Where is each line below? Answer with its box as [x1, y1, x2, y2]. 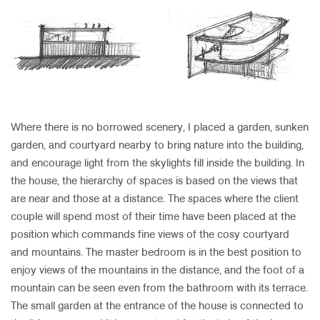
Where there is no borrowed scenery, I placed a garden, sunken [11, 123, 309, 133]
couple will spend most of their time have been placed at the [11, 212, 296, 222]
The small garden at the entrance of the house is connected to [11, 301, 304, 311]
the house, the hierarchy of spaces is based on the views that [11, 176, 298, 186]
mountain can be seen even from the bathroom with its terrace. [11, 284, 308, 294]
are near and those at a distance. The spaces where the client [11, 194, 299, 204]
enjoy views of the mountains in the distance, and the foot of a [11, 266, 304, 276]
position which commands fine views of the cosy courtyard [11, 230, 289, 240]
